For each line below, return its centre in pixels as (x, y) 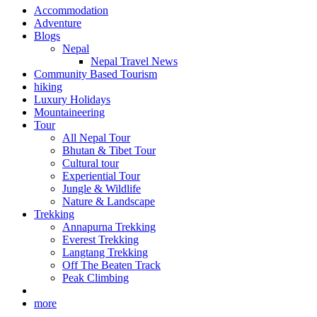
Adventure (58, 23)
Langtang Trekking (105, 253)
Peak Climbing (96, 278)
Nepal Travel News (134, 62)
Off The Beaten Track (111, 265)
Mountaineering (69, 113)
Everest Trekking (100, 240)
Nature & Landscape (109, 202)
